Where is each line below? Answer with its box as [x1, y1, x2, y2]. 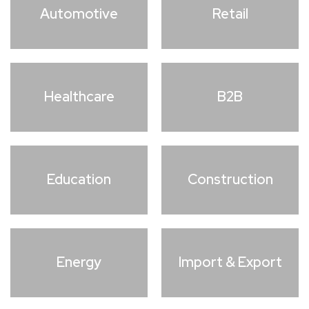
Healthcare [43, 88, 114, 106]
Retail [212, 5, 248, 23]
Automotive [40, 5, 118, 23]
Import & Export [178, 253, 282, 272]
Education [47, 170, 111, 189]
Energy [57, 253, 101, 272]
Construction [187, 170, 273, 189]
